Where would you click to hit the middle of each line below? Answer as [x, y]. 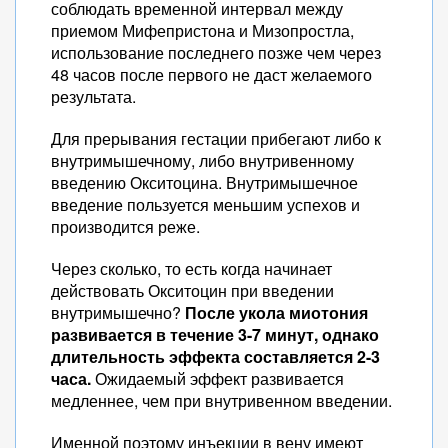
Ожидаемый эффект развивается [217, 378]
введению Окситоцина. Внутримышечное [204, 182]
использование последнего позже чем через [216, 52]
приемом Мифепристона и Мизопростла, [202, 30]
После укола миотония [276, 312]
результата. [93, 96]
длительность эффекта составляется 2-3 [215, 356]
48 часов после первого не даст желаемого [211, 74]
